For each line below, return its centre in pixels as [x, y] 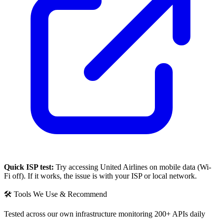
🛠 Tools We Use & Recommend [55, 194]
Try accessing [77, 167]
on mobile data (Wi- [179, 167]
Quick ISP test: [29, 167]
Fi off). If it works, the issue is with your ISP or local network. [100, 176]
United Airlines [124, 167]
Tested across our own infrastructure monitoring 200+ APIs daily [105, 214]
